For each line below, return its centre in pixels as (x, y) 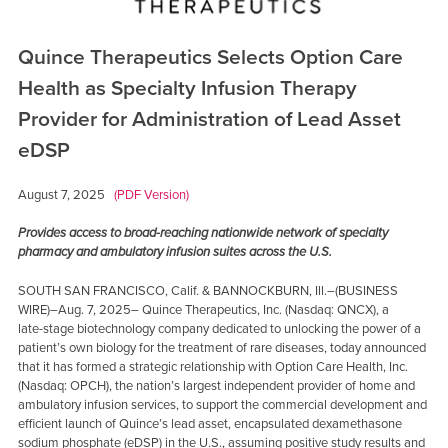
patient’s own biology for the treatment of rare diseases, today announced (221, 347)
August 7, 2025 (65, 194)
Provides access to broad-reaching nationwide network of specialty (202, 233)
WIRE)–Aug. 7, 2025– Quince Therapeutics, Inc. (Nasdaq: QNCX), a (203, 309)
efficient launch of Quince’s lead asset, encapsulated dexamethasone (209, 423)
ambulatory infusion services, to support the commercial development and (222, 404)
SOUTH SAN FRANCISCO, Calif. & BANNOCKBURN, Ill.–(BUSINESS (207, 290)
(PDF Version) (151, 194)
